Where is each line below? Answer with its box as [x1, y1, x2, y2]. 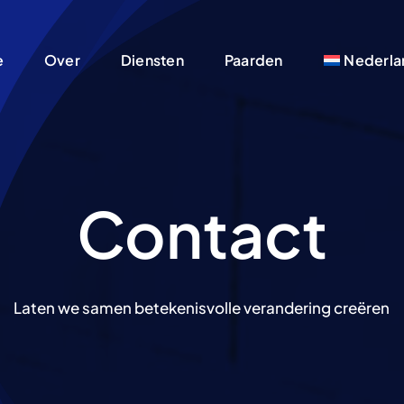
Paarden [224, 50, 283, 69]
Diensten [120, 50, 184, 69]
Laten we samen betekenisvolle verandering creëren [14, 298, 390, 317]
